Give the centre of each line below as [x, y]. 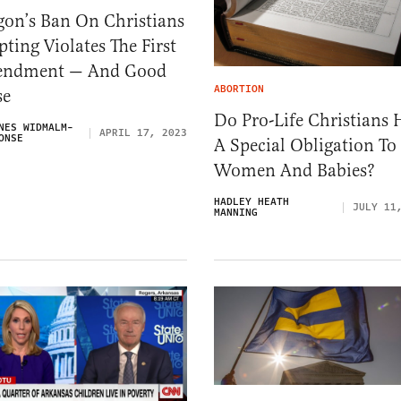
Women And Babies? [294, 171]
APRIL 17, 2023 [143, 132]
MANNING [236, 213]
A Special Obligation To [305, 146]
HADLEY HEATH [252, 202]
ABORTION [239, 90]
